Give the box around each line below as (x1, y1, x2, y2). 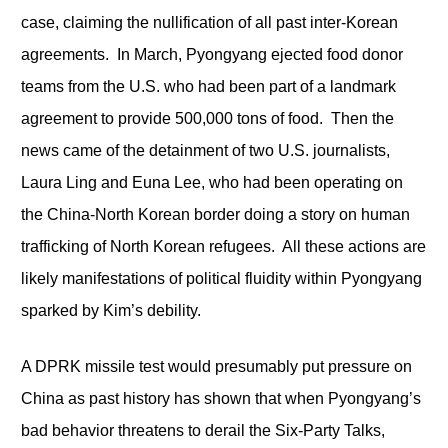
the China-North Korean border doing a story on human (20, 205, 410, 223)
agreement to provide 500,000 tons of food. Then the (20, 109, 394, 127)
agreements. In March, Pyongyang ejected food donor (20, 45, 403, 63)
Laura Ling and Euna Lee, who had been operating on (20, 173, 403, 191)
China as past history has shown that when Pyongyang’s (20, 389, 421, 407)
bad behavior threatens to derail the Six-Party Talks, (20, 421, 385, 439)
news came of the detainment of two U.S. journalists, (20, 141, 390, 159)
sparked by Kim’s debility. (20, 301, 201, 319)
